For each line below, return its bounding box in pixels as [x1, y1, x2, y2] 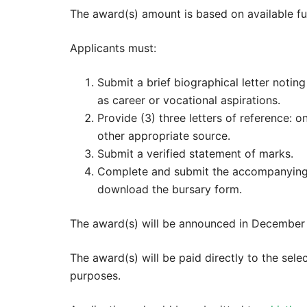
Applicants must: [70, 40, 156, 55]
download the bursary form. [97, 182, 242, 196]
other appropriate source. [97, 128, 230, 143]
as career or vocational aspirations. [97, 93, 280, 107]
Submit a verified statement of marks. [97, 146, 293, 160]
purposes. [70, 268, 121, 282]
